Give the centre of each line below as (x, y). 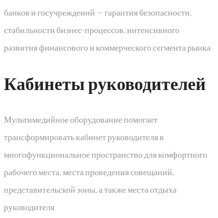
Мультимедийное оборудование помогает (81, 119)
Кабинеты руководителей (105, 83)
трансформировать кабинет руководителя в (84, 136)
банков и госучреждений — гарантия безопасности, (98, 12)
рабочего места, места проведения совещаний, (89, 172)
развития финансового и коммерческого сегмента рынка (107, 47)
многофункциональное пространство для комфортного (106, 154)
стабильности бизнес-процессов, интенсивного (92, 30)
